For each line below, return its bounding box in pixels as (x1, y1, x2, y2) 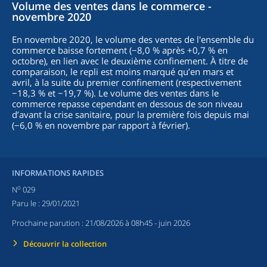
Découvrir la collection (23, 238, 107, 250)
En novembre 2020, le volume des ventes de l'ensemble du (12, 33, 254, 45)
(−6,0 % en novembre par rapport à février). (12, 119, 190, 131)
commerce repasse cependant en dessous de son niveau (12, 98, 243, 110)
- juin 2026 (153, 218, 190, 229)
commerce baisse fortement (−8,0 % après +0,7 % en (12, 44, 228, 56)
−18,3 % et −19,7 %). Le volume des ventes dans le (12, 87, 219, 99)
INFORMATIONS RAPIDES (12, 167, 104, 178)
